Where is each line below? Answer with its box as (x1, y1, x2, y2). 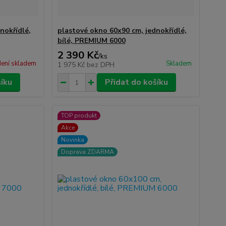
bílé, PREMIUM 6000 (57, 36, 126, 45)
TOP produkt (61, 111, 97, 120)
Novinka (61, 136, 84, 144)
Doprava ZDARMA (61, 148, 114, 156)
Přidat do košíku (104, 77, 168, 88)
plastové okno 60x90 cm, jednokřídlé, (57, 26, 187, 35)
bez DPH (86, 60, 115, 70)
